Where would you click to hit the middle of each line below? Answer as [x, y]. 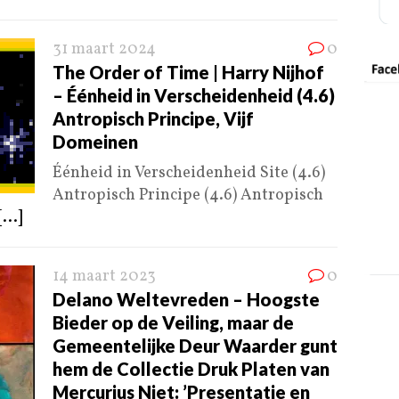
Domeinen [95, 142]
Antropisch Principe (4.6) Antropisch [188, 196]
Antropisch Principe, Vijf [153, 119]
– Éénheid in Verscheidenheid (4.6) [194, 96]
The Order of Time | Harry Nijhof [188, 73]
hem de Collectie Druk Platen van [191, 369]
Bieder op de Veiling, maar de [173, 323]
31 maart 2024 [104, 50]
